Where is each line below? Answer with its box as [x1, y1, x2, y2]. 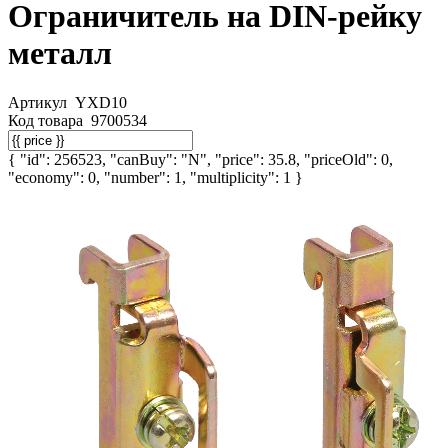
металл [8, 35, 112, 72]
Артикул [8, 93, 71, 111]
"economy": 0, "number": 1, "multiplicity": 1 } [8, 168, 303, 186]
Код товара [8, 111, 87, 129]
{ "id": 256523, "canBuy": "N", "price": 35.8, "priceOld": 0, [8, 150, 393, 168]
